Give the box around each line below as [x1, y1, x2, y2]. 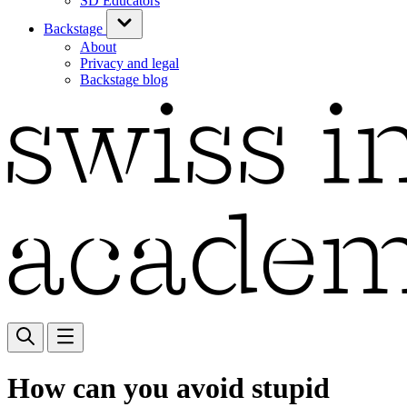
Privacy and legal [80, 55, 179, 71]
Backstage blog [80, 72, 168, 87]
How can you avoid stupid [7, 372, 330, 405]
